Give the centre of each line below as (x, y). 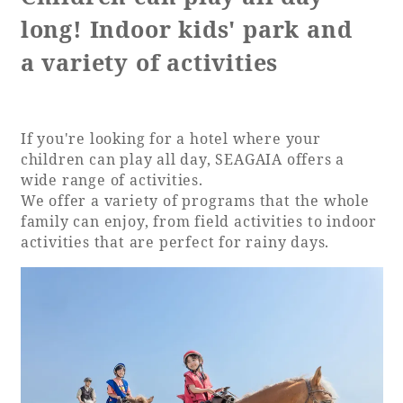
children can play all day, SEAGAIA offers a (183, 160)
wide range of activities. (112, 180)
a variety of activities (149, 63)
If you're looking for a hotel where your (170, 139)
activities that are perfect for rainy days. (175, 242)
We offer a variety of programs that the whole (195, 201)
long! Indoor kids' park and (186, 29)
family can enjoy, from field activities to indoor (198, 222)
